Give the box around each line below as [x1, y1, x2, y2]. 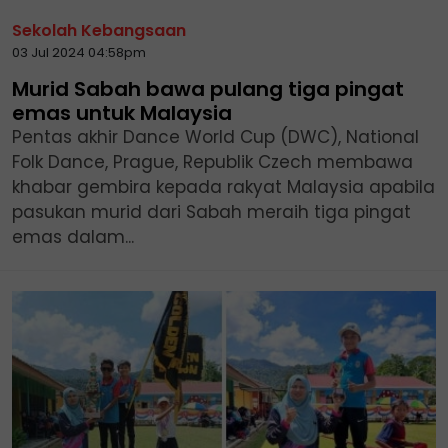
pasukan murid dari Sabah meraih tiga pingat [12, 199, 411, 224]
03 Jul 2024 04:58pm [12, 42, 146, 62]
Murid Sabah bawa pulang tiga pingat [12, 74, 404, 103]
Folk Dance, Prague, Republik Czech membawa [12, 149, 413, 174]
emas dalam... [12, 224, 134, 249]
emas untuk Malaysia [12, 98, 232, 127]
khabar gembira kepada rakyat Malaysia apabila [12, 174, 435, 199]
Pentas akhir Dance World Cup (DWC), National [12, 124, 419, 149]
